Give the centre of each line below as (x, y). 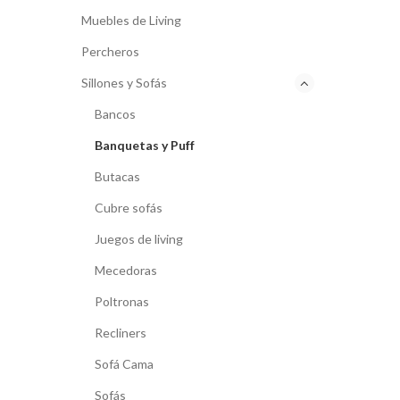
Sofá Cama (124, 364)
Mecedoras (126, 270)
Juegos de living (139, 239)
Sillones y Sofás (124, 83)
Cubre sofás (129, 208)
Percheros (110, 51)
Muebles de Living (131, 20)
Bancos (115, 114)
